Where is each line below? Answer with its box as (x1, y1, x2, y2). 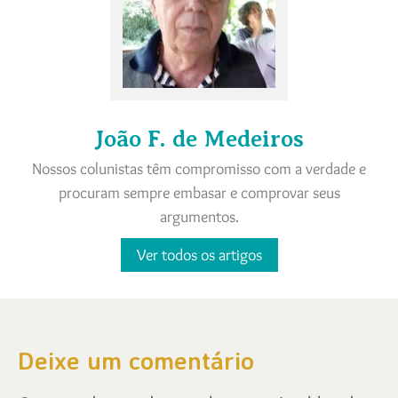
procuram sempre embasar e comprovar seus (58, 182, 340, 203)
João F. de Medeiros (94, 125, 304, 152)
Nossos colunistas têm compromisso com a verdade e (32, 158, 366, 179)
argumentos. (159, 206, 239, 227)
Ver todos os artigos (136, 244, 262, 265)
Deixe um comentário (18, 344, 254, 376)
